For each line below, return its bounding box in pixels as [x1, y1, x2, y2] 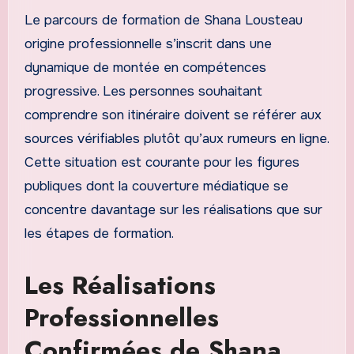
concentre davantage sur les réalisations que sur [24, 201, 322, 219]
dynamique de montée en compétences [24, 59, 266, 77]
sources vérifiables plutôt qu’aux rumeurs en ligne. [24, 130, 329, 148]
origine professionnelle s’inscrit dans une [24, 36, 272, 53]
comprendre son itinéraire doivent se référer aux [24, 107, 322, 124]
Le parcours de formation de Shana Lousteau [24, 12, 303, 29]
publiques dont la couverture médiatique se [24, 178, 288, 195]
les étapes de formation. [24, 225, 174, 243]
